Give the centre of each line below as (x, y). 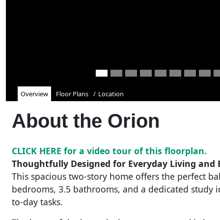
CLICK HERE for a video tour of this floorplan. (110, 151)
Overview (34, 94)
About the (60, 121)
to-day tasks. (37, 202)
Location (111, 94)
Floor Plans (72, 94)
